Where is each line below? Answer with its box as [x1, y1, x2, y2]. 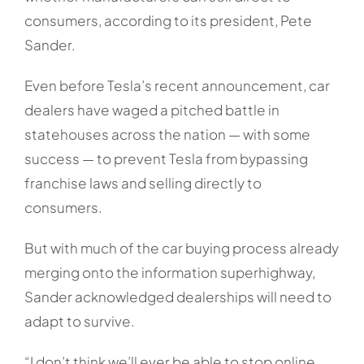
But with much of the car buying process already [24, 239, 339, 258]
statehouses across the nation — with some [24, 125, 310, 144]
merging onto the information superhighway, [24, 263, 315, 282]
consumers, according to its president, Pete [24, 11, 312, 30]
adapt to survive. [24, 312, 135, 331]
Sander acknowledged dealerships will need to [24, 288, 331, 306]
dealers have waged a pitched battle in [24, 101, 279, 119]
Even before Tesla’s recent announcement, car [24, 76, 330, 95]
